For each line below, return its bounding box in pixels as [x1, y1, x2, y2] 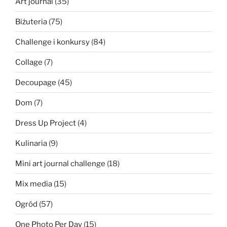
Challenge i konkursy [15, 37, 90, 47]
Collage [15, 57, 43, 67]
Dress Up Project [15, 118, 76, 128]
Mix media [15, 179, 52, 188]
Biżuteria [15, 17, 47, 26]
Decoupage [15, 78, 56, 87]
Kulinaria [15, 138, 47, 148]
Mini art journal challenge [15, 159, 105, 168]
